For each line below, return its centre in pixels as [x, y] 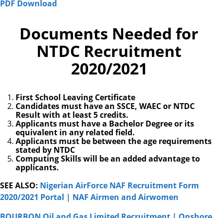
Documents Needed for [109, 33]
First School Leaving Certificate [75, 97]
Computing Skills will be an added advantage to [108, 158]
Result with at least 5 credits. [72, 115]
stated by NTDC [45, 150]
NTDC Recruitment [109, 51]
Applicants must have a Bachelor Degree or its [105, 123]
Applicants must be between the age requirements [114, 141]
